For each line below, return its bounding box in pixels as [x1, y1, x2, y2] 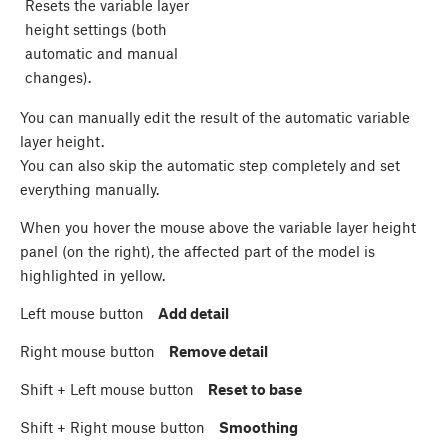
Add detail [158, 303, 229, 322]
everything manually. [20, 179, 159, 198]
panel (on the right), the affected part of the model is [20, 241, 375, 260]
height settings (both [25, 19, 167, 38]
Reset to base [208, 379, 302, 398]
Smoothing [219, 417, 298, 436]
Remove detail [169, 341, 268, 360]
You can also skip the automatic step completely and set [20, 155, 400, 174]
